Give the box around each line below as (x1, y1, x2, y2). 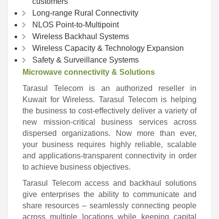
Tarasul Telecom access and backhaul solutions (22, 179, 197, 188)
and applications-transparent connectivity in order (22, 152, 197, 160)
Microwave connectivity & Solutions (22, 68, 155, 77)
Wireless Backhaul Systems (32, 32, 129, 41)
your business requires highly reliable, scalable (22, 140, 197, 149)
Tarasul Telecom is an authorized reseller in (22, 84, 197, 93)
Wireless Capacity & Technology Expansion (32, 44, 184, 53)
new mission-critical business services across (22, 118, 197, 127)
